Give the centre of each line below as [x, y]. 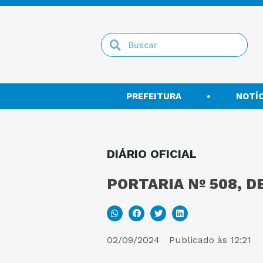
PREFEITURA [154, 97]
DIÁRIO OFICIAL [152, 154]
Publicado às [198, 240]
